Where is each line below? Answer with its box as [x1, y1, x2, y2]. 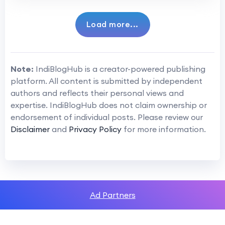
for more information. [122, 124, 206, 134]
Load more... [86, 19, 139, 29]
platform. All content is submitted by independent [11, 75, 202, 86]
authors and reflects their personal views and [11, 87, 184, 98]
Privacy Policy [69, 124, 122, 134]
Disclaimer [11, 124, 50, 134]
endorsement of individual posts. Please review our [11, 111, 203, 122]
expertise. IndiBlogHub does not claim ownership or [11, 99, 207, 110]
